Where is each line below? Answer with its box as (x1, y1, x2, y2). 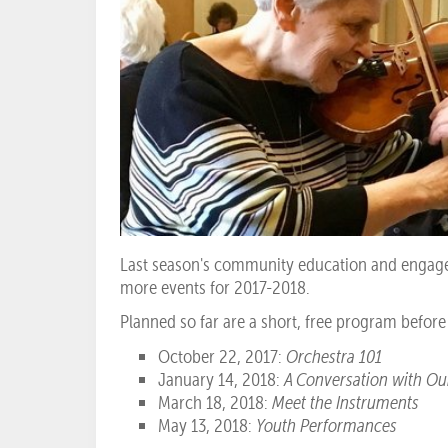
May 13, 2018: (158, 413, 257, 437)
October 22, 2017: (158, 344, 287, 368)
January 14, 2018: (158, 367, 285, 391)
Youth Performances (256, 413, 398, 437)
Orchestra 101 (286, 344, 383, 368)
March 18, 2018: (158, 390, 273, 414)
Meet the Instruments (272, 390, 420, 414)
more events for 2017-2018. (120, 275, 310, 299)
